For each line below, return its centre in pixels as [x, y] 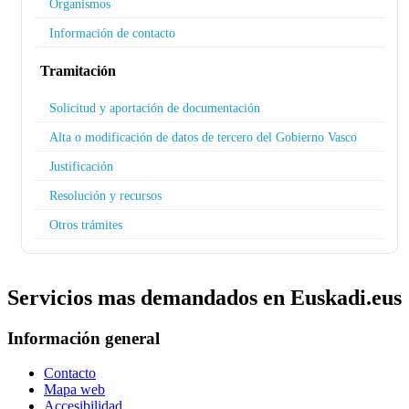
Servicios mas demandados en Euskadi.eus [204, 297]
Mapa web [74, 390]
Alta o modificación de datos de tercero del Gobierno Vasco [203, 136]
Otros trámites [86, 224]
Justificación [81, 166]
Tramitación [78, 70]
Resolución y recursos [105, 195]
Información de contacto [112, 32]
